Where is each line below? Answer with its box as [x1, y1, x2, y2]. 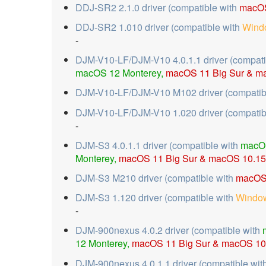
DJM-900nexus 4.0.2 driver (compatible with [75, 223, 262, 237]
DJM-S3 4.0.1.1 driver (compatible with [75, 138, 240, 152]
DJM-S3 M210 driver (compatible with [75, 171, 236, 185]
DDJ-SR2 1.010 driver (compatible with [75, 20, 242, 34]
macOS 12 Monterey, [75, 66, 166, 80]
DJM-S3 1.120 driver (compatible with [75, 191, 236, 205]
